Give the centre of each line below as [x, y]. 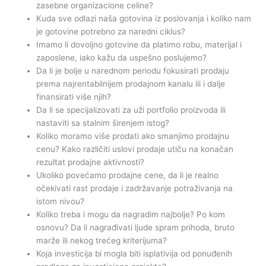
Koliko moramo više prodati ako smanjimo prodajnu [133, 136]
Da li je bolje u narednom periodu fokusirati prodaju [133, 70]
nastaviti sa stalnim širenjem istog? [103, 123]
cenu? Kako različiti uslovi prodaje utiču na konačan [135, 149]
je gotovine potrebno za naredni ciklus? [111, 31]
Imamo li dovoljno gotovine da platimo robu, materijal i [139, 44]
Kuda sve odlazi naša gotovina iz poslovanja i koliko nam [144, 18]
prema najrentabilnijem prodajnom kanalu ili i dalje [131, 83]
